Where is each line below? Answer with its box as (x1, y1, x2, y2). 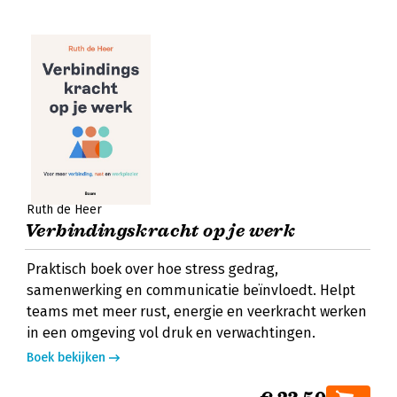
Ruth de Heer (27, 202, 102, 217)
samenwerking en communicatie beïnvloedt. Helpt (27, 282, 355, 299)
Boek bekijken (27, 350, 105, 365)
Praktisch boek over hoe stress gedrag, (27, 261, 278, 277)
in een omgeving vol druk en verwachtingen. (27, 324, 315, 341)
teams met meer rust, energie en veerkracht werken (27, 303, 367, 320)
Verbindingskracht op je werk (25, 220, 296, 242)
